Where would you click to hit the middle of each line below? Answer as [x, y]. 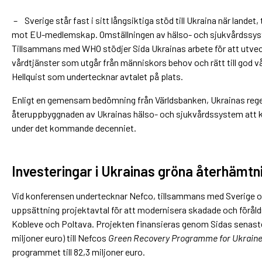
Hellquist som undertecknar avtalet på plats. [97, 76]
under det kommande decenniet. [74, 127]
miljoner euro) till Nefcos [60, 237]
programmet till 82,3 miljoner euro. [78, 251]
